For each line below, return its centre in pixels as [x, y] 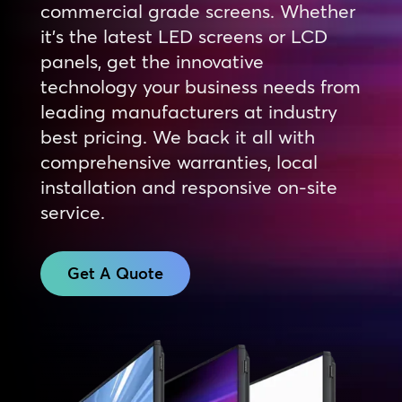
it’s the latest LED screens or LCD [184, 35]
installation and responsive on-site [188, 186]
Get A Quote [115, 273]
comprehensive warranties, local [179, 161]
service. [72, 211]
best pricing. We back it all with [177, 136]
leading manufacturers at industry [188, 111]
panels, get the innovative [152, 61]
